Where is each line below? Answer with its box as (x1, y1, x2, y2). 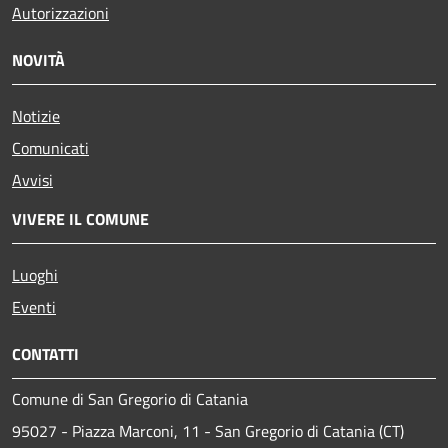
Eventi (12, 295, 56, 319)
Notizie (12, 104, 60, 128)
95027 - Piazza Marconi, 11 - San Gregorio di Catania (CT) (12, 419, 404, 443)
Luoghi (12, 263, 58, 287)
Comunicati (12, 136, 89, 160)
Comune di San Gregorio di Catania (12, 387, 248, 411)
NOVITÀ (12, 48, 65, 72)
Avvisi (12, 168, 53, 192)
